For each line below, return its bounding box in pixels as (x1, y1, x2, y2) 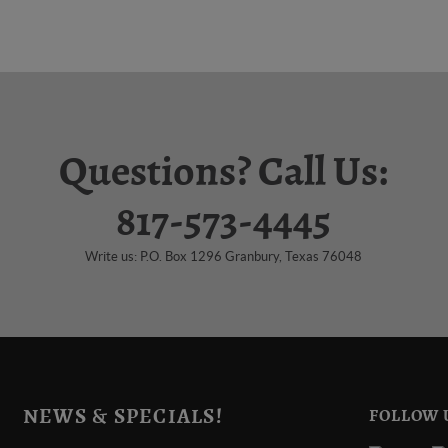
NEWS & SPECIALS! (22, 406, 223, 427)
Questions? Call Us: (59, 151, 389, 193)
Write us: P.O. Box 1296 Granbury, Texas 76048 (85, 249, 363, 264)
